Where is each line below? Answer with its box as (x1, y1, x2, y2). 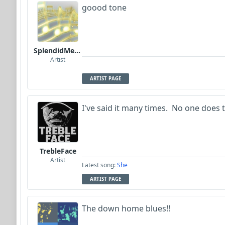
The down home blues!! (82, 203, 170, 214)
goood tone (82, 2, 127, 13)
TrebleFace (39, 146, 76, 156)
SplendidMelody (74, 46, 80, 55)
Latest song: (82, 161, 117, 169)
